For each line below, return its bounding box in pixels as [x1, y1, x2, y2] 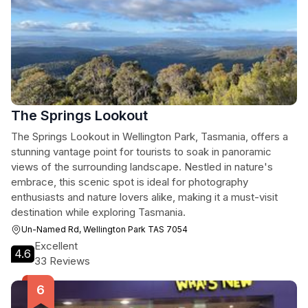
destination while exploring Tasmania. [11, 206, 186, 219]
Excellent [34, 239, 78, 252]
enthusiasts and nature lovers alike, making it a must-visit [11, 190, 278, 203]
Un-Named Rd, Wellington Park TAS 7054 [21, 224, 188, 234]
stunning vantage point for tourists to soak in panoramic [11, 145, 272, 158]
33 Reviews [34, 254, 90, 267]
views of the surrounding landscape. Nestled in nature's [11, 160, 273, 173]
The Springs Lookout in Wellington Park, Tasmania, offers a [11, 130, 288, 143]
